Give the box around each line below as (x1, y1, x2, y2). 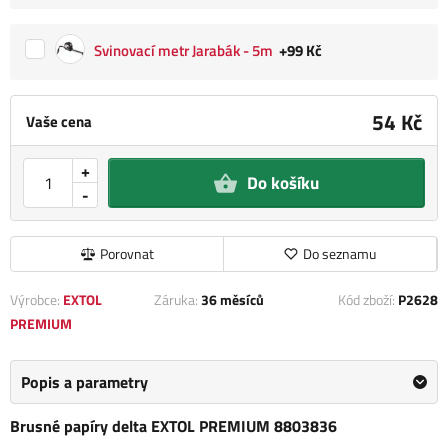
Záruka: (154, 288, 202, 310)
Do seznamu (303, 242, 376, 264)
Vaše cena (26, 110, 92, 134)
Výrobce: (10, 288, 63, 310)
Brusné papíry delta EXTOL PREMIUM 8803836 (10, 413, 337, 438)
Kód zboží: (337, 288, 398, 310)
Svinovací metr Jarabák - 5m (94, 38, 273, 62)
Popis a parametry (21, 369, 148, 394)
